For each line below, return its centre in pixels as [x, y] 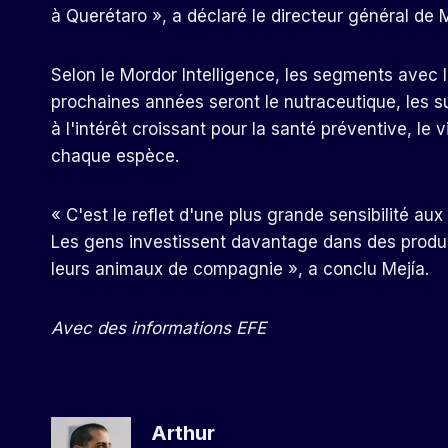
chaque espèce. [115, 156]
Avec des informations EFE [158, 328]
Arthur [183, 432]
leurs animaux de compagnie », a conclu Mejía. [240, 269]
